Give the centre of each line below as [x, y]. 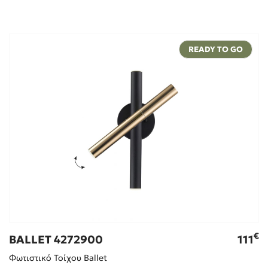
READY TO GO [216, 50]
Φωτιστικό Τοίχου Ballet [58, 258]
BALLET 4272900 [56, 239]
